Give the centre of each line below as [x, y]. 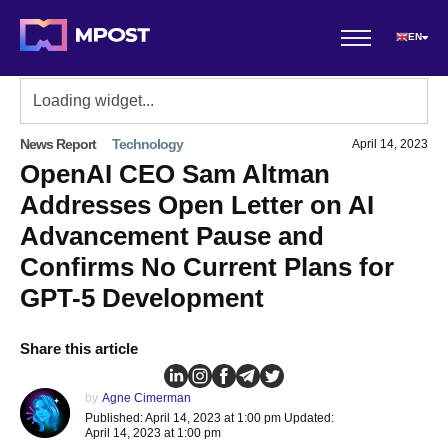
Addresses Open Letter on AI [197, 205]
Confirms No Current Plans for [207, 267]
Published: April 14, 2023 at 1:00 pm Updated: [209, 418]
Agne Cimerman [146, 398]
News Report [58, 144]
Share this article [79, 348]
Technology [147, 144]
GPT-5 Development [142, 298]
